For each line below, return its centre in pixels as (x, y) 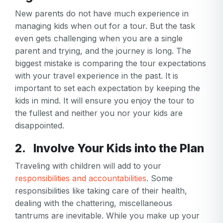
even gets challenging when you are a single (99, 38)
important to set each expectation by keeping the (108, 88)
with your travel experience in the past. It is (97, 76)
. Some (160, 178)
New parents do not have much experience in (102, 13)
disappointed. (40, 125)
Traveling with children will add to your (88, 166)
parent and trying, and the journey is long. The (103, 51)
